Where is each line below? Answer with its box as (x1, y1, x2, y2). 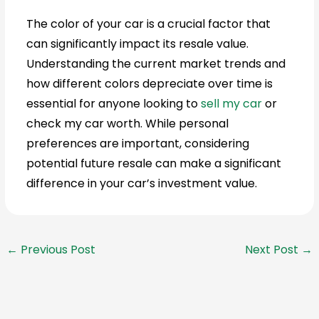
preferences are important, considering (26, 135, 250, 152)
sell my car (201, 95, 263, 112)
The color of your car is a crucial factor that (26, 15, 271, 32)
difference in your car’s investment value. (26, 174, 258, 192)
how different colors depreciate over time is (26, 75, 273, 92)
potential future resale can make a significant (26, 155, 282, 172)
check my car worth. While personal (26, 115, 229, 132)
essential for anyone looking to (26, 95, 202, 112)
